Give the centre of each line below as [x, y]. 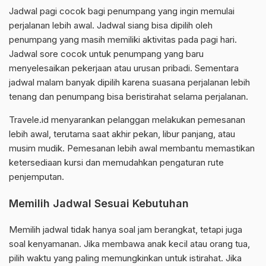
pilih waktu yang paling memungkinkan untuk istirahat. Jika [125, 258]
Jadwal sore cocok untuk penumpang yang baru [106, 54]
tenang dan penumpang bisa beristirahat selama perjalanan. [129, 97]
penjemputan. [37, 177]
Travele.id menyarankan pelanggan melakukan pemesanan [127, 120]
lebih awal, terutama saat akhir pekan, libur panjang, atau [122, 134]
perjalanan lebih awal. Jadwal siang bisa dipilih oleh [111, 26]
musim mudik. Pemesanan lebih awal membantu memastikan [132, 148]
